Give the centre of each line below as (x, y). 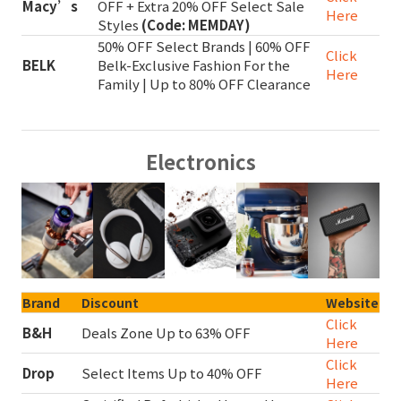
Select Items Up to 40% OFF (172, 372)
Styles (119, 24)
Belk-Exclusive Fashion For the (194, 64)
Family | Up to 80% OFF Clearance (204, 83)
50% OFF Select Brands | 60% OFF (204, 46)
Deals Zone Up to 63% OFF (166, 332)
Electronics (200, 161)
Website (352, 302)
